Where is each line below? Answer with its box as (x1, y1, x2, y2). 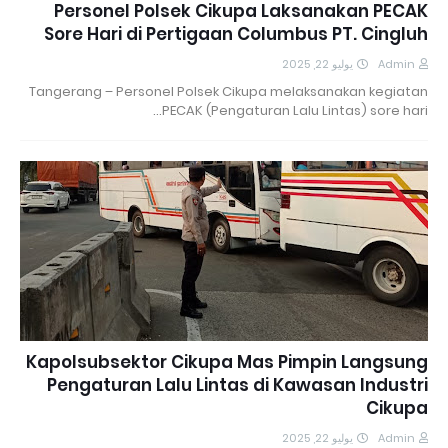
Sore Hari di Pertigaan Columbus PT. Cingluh (44, 21, 428, 46)
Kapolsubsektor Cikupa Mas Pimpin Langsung (26, 349, 428, 374)
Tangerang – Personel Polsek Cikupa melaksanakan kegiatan (29, 81, 428, 101)
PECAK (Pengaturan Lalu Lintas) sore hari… (162, 100, 428, 120)
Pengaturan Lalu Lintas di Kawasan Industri (47, 372, 428, 397)
